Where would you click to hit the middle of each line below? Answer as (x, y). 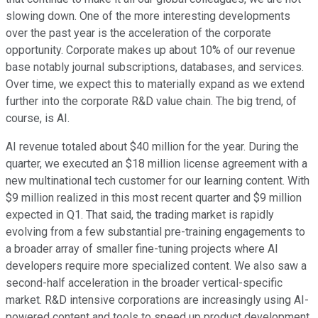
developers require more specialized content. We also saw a (156, 265)
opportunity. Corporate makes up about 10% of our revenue (150, 50)
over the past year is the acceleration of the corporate (138, 33)
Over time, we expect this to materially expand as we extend (155, 84)
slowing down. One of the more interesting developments (148, 16)
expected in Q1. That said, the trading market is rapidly (140, 214)
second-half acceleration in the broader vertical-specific (144, 283)
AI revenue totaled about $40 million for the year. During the (152, 146)
